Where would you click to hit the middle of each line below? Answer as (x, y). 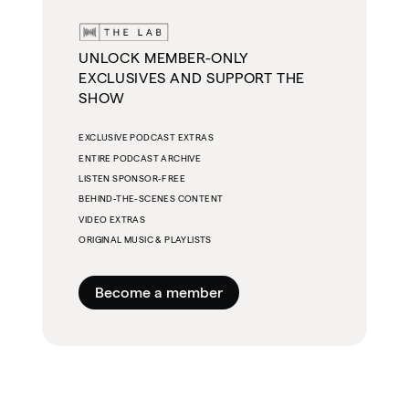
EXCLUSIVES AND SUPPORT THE (192, 79)
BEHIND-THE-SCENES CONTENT (151, 199)
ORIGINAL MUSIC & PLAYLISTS (145, 240)
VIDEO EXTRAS (112, 219)
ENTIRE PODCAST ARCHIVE (140, 158)
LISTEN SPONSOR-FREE (132, 179)
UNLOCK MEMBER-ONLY (163, 58)
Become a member (159, 292)
